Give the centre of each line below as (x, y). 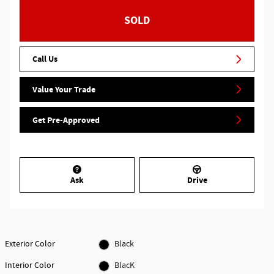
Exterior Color (30, 244)
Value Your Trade (64, 89)
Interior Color (30, 266)
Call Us (45, 59)
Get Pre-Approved (66, 120)
